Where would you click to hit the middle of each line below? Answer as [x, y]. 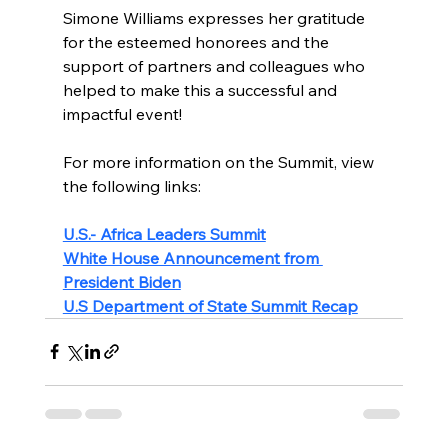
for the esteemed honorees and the [197, 41]
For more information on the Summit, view [220, 161]
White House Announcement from [192, 257]
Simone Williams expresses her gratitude [215, 17]
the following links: [131, 185]
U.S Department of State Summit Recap [210, 305]
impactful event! [122, 113]
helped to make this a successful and [201, 89]
